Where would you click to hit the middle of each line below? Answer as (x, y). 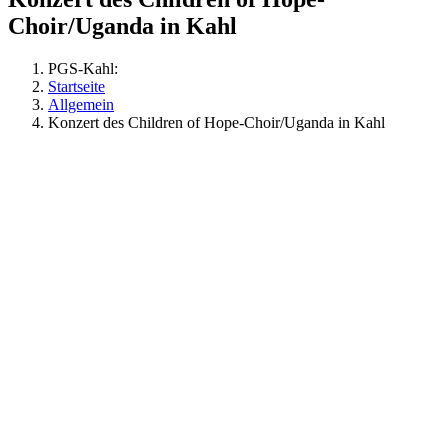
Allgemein (81, 104)
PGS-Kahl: (83, 68)
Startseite (76, 86)
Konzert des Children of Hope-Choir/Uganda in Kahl (216, 122)
